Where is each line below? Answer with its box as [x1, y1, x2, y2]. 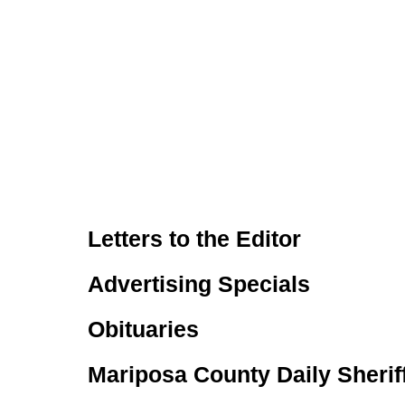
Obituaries [88, 316, 199, 342]
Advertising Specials [88, 271, 310, 297]
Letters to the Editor [88, 226, 301, 251]
